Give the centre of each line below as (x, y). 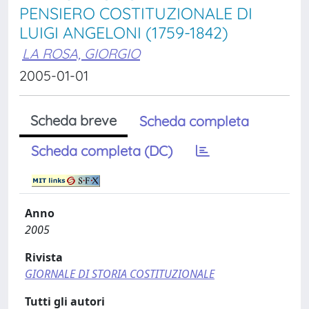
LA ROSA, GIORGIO (81, 53)
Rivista (44, 257)
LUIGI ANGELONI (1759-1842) (124, 33)
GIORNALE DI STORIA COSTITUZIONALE (120, 274)
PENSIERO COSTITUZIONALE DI (136, 13)
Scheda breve (73, 120)
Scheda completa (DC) (102, 151)
